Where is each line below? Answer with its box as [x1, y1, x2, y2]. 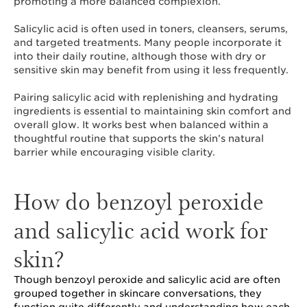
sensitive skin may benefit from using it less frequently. [14, 64, 291, 75]
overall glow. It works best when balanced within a [14, 119, 269, 130]
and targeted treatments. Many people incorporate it [14, 37, 282, 48]
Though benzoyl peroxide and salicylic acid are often [14, 274, 280, 285]
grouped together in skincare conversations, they [14, 288, 262, 299]
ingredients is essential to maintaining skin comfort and [14, 106, 291, 116]
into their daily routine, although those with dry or [14, 51, 266, 62]
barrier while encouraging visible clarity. [14, 147, 218, 158]
